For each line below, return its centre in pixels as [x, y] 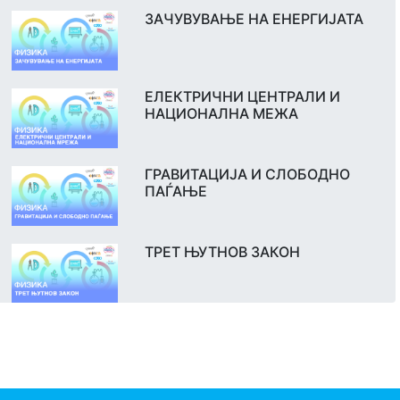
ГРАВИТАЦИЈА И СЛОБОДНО [247, 174]
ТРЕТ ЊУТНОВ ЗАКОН [222, 251]
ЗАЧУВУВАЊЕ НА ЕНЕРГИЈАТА [254, 19]
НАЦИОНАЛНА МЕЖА [221, 114]
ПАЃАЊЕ [175, 191]
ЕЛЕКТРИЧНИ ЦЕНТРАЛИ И [242, 97]
